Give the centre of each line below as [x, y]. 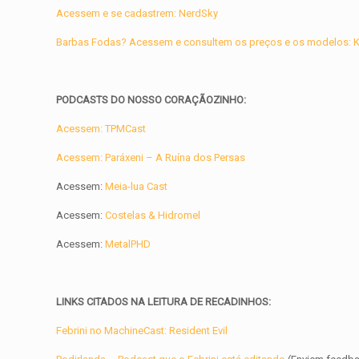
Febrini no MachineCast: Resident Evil [142, 331]
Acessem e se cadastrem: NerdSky [137, 14]
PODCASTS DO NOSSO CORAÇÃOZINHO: [151, 100]
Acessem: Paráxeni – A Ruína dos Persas [151, 158]
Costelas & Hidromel [153, 216]
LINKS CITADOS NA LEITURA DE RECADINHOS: [164, 302]
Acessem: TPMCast [101, 129]
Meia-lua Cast [135, 187]
